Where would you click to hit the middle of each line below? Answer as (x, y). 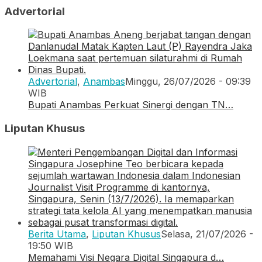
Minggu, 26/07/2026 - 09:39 (188, 82)
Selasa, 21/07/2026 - (207, 234)
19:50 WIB (51, 245)
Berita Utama (57, 234)
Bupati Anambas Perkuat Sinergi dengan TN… (131, 105)
